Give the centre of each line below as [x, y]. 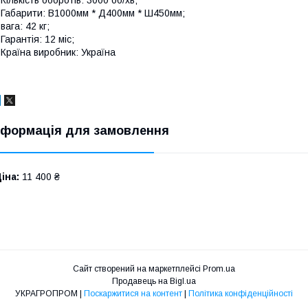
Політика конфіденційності [241, 293]
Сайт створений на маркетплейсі [138, 268]
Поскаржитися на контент [133, 293]
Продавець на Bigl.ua [154, 281]
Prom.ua [219, 268]
